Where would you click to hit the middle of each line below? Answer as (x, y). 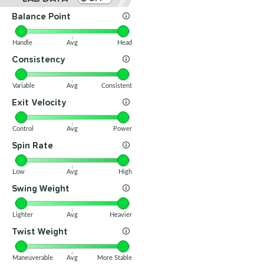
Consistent (116, 86)
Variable (24, 86)
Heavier (121, 215)
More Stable (114, 258)
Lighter (23, 215)
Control (23, 129)
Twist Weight (40, 231)
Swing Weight (41, 188)
